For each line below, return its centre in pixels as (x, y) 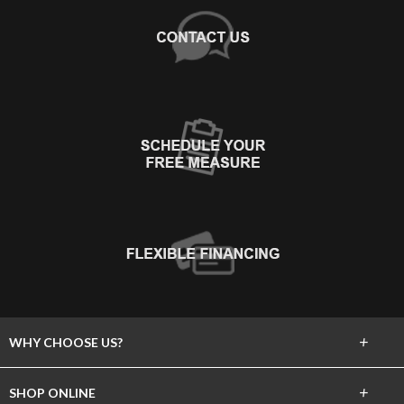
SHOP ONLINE (52, 392)
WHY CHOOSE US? (66, 342)
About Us (34, 381)
